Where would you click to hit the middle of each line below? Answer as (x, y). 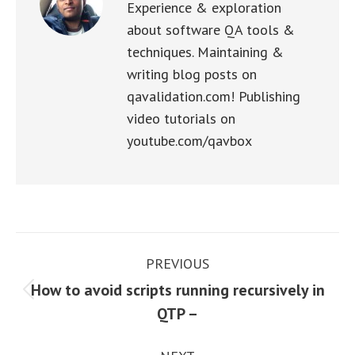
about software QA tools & (211, 30)
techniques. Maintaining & (205, 52)
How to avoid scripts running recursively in (177, 290)
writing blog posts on (192, 74)
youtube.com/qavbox (189, 141)
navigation (61, 283)
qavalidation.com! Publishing (214, 96)
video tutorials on (181, 118)
